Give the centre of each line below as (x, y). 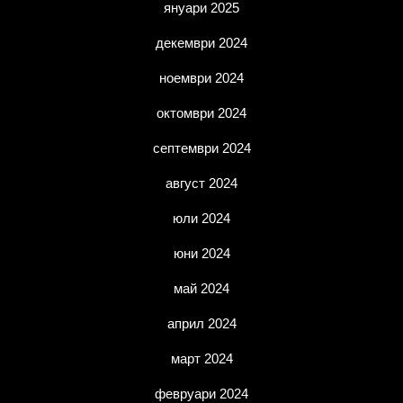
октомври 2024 (201, 113)
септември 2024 (201, 148)
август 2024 (201, 183)
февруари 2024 (201, 394)
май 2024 (201, 288)
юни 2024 (201, 253)
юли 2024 (201, 218)
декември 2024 (201, 43)
